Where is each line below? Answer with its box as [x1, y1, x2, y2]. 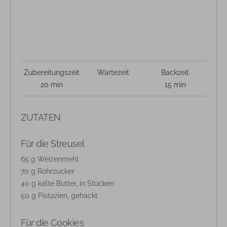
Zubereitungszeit [23, 68, 80, 77]
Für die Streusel [21, 138, 85, 149]
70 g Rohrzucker [21, 167, 74, 175]
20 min [40, 80, 63, 89]
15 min [164, 80, 186, 89]
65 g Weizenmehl [21, 155, 79, 163]
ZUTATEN [21, 111, 61, 123]
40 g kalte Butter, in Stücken [21, 179, 114, 187]
